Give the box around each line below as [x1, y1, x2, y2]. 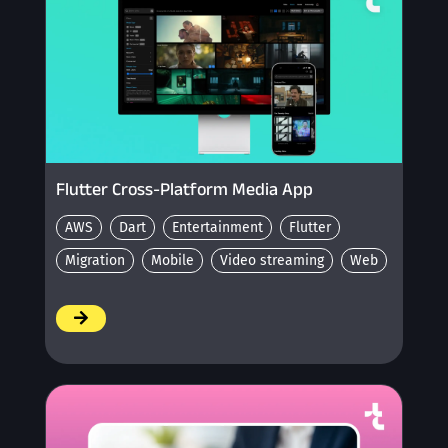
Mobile [150, 251, 194, 269]
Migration [64, 251, 125, 269]
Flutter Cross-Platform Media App [55, 178, 313, 199]
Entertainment [171, 218, 263, 236]
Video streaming [219, 251, 324, 269]
